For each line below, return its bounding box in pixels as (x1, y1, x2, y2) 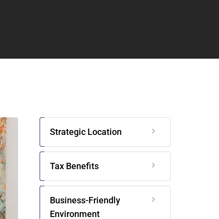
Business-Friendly (49, 195, 120, 205)
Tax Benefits (49, 161, 99, 171)
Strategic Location (49, 127, 122, 137)
